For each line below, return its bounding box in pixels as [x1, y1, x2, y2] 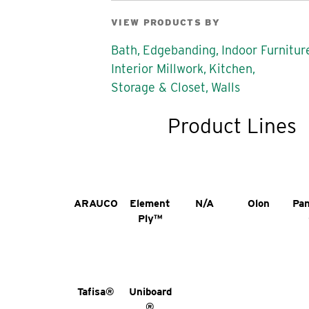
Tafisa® [77, 285, 115, 298]
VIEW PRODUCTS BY [111, 17, 220, 28]
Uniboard [128, 285, 172, 298]
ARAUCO [74, 197, 119, 210]
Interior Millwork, [111, 61, 206, 77]
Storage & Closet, [111, 80, 208, 95]
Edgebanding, [143, 43, 219, 58]
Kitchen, [209, 61, 255, 77]
